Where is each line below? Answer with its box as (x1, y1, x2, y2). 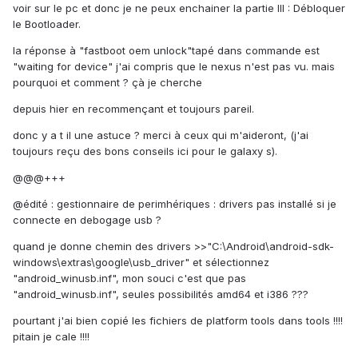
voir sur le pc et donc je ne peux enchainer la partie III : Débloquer (13, 2, 345, 15)
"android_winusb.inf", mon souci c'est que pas (13, 272, 246, 285)
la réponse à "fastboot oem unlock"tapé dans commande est (13, 44, 320, 58)
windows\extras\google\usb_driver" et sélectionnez (13, 256, 269, 269)
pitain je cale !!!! (13, 330, 89, 344)
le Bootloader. (13, 18, 81, 31)
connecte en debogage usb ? (13, 213, 161, 227)
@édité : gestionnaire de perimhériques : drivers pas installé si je (13, 197, 336, 211)
